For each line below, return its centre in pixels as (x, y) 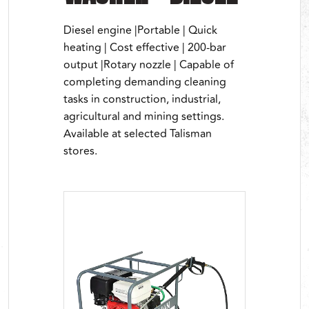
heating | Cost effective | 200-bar (145, 48)
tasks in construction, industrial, (142, 99)
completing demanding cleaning (145, 82)
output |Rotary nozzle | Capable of (149, 65)
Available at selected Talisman (138, 134)
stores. (80, 151)
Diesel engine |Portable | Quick (140, 30)
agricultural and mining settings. (144, 117)
